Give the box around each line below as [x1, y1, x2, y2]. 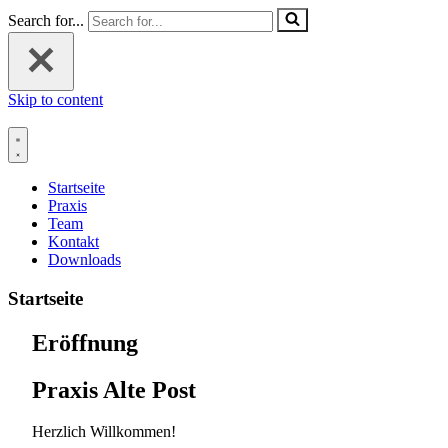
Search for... [8, 12, 84, 29]
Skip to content [8, 91, 103, 108]
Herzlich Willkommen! [32, 423, 176, 441]
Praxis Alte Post [32, 376, 196, 403]
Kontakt [48, 233, 99, 250]
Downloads [48, 251, 121, 268]
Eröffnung [32, 329, 138, 356]
